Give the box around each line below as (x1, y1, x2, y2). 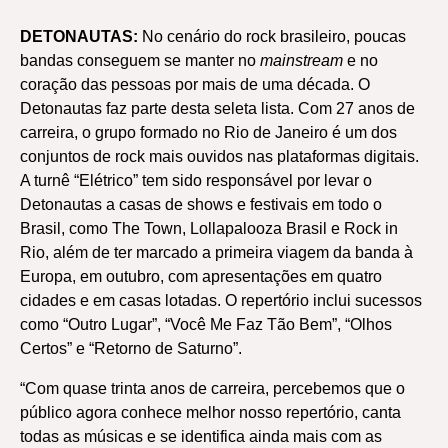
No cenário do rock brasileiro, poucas (142, 28, 406, 45)
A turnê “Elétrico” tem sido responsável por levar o (20, 172, 372, 189)
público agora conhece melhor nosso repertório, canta (20, 404, 401, 421)
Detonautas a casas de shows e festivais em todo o (20, 196, 382, 213)
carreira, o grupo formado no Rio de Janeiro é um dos (20, 124, 397, 141)
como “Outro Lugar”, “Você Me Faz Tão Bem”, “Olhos (20, 316, 392, 333)
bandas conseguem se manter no (20, 52, 260, 69)
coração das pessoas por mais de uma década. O (20, 76, 370, 93)
